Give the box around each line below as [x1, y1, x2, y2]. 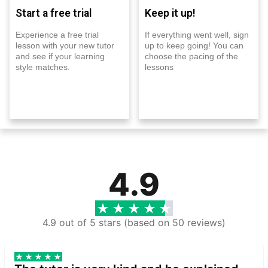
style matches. [16, 62, 70, 72]
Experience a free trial [16, 29, 99, 39]
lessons [145, 62, 173, 72]
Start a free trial [16, 7, 92, 19]
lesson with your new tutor [16, 40, 114, 50]
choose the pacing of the [145, 51, 238, 61]
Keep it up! [145, 7, 195, 19]
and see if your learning [16, 51, 105, 61]
